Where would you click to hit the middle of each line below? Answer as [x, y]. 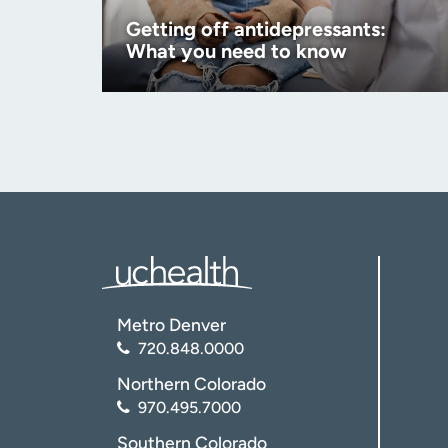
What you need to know [236, 51]
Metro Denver [171, 325]
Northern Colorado [191, 384]
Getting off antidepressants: [256, 29]
